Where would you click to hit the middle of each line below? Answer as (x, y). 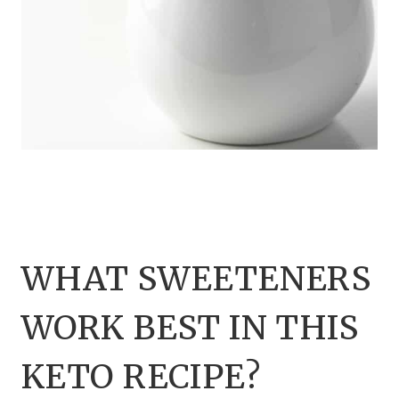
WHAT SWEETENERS (196, 278)
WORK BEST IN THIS (190, 327)
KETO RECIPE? (141, 376)
